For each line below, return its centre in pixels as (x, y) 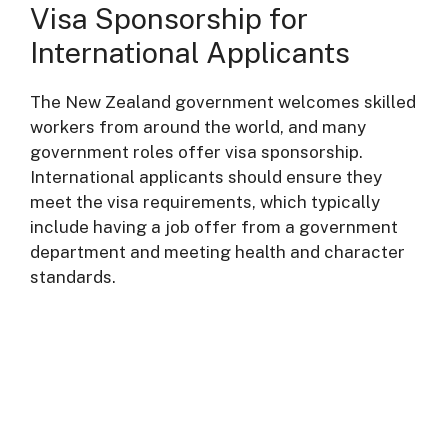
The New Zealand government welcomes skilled (223, 102)
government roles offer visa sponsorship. (196, 152)
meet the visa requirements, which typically (205, 202)
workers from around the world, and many (198, 127)
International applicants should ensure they (206, 177)
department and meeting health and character (217, 252)
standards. (73, 277)
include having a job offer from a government (214, 227)
